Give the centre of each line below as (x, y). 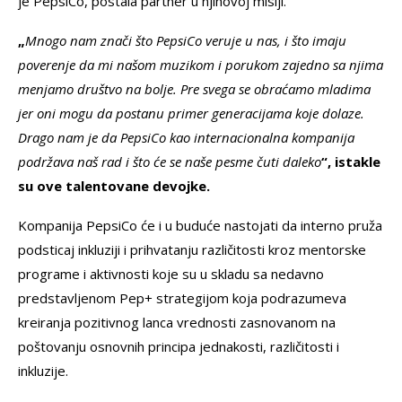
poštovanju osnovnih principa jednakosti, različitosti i (179, 347)
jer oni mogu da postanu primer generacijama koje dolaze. (191, 114)
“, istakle (351, 162)
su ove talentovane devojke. (114, 186)
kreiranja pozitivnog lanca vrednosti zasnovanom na (177, 323)
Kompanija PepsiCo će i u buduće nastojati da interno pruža (200, 226)
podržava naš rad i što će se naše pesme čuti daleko (170, 162)
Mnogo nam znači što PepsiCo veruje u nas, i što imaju (186, 41)
